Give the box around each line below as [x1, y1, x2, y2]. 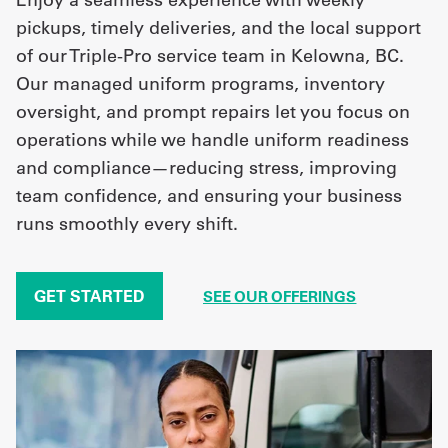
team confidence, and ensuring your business [16, 183, 402, 207]
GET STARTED [34, 286, 145, 307]
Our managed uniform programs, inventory [16, 71, 385, 95]
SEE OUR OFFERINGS [203, 287, 357, 307]
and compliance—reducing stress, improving [16, 155, 397, 179]
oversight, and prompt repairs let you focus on [16, 99, 410, 123]
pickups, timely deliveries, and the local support [16, 15, 421, 39]
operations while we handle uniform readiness [16, 127, 409, 151]
